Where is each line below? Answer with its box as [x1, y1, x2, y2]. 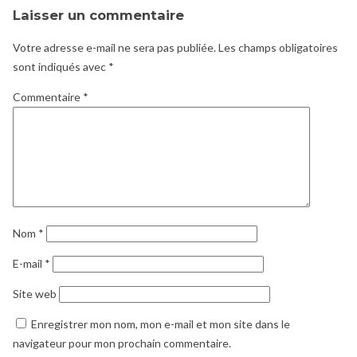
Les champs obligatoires [218, 41, 338, 55]
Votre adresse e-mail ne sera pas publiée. [13, 41, 216, 55]
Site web [13, 287, 57, 301]
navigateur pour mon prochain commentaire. [13, 336, 231, 351]
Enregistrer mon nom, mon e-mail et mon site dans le [31, 317, 290, 331]
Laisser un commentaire [13, 6, 184, 23]
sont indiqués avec [13, 60, 108, 74]
